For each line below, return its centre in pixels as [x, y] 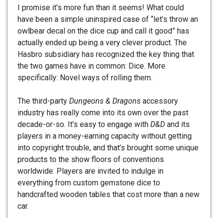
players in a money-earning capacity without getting [105, 136]
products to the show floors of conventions [91, 160]
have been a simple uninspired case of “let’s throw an [108, 19]
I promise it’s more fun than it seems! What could [101, 8]
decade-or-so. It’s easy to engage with [84, 125]
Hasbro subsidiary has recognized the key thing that [106, 54]
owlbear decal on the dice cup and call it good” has [103, 31]
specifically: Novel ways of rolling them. [85, 78]
